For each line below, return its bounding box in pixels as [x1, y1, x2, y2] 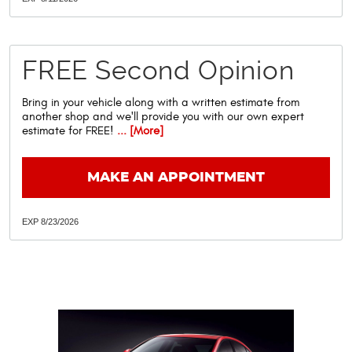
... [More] [114, 124, 163, 138]
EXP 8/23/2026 [22, 217, 79, 227]
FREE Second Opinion [22, 54, 295, 86]
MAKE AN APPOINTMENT [87, 170, 265, 184]
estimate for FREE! [22, 124, 114, 138]
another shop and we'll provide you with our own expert [22, 110, 304, 124]
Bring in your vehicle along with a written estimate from [22, 96, 299, 110]
